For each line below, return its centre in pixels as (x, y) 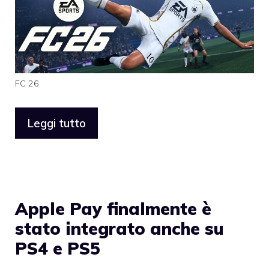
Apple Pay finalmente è (113, 209)
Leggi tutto (56, 123)
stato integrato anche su (119, 229)
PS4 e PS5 (58, 249)
